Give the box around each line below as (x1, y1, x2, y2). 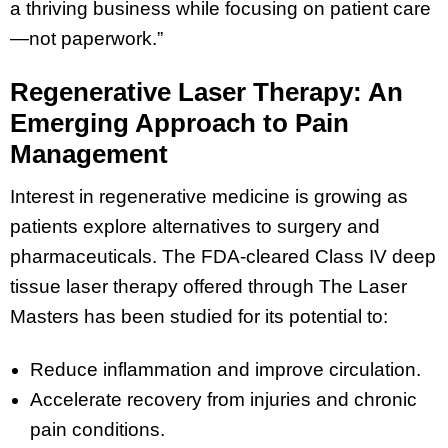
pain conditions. (30, 419, 165, 441)
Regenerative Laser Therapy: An (10, 76, 403, 107)
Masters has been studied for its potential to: (10, 306, 388, 328)
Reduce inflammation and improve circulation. (30, 359, 421, 381)
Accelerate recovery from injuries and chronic (30, 389, 417, 411)
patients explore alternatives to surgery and (10, 216, 380, 238)
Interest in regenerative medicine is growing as (10, 186, 408, 208)
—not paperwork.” (10, 27, 163, 49)
